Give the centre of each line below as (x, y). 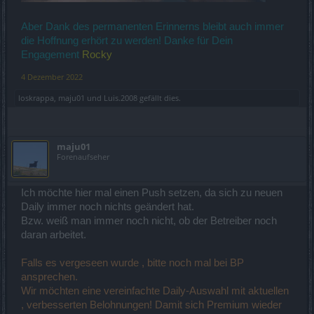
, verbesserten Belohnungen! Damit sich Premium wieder (151, 305)
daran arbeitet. (54, 234)
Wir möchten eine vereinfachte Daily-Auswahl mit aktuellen (155, 291)
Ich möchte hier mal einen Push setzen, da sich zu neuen (152, 192)
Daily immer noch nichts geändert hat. (108, 206)
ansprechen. (49, 277)
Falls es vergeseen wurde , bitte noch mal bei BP (132, 262)
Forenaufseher (83, 156)
